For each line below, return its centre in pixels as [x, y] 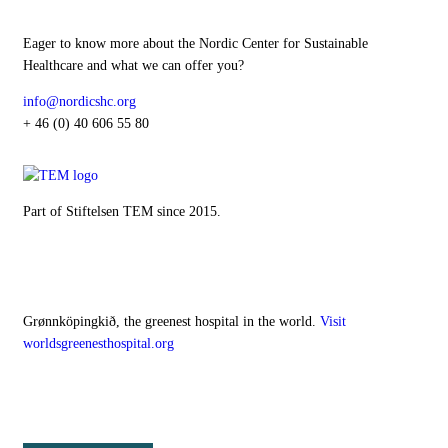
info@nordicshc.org [79, 101]
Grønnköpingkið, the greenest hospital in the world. [171, 321]
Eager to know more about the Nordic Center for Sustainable [195, 43]
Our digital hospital [99, 266]
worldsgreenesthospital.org [98, 343]
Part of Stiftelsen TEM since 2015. [122, 211]
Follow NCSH [76, 398]
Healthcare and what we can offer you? [133, 65]
